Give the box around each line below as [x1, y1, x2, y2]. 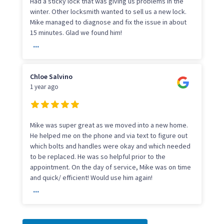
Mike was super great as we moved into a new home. [29, 120, 188, 129]
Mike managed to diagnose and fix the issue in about [29, 17, 186, 26]
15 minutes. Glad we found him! [29, 27, 122, 37]
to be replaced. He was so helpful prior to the [29, 151, 165, 161]
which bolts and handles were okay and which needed [29, 141, 190, 150]
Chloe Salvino [29, 71, 72, 81]
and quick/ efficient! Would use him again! [29, 172, 152, 182]
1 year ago [29, 82, 58, 91]
